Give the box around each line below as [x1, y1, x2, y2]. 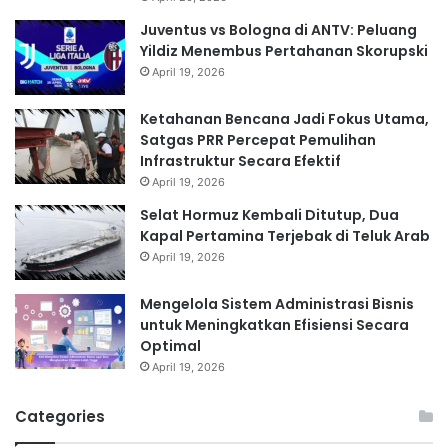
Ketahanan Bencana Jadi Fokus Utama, [140, 109, 429, 130]
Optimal [140, 336, 201, 357]
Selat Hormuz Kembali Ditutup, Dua [140, 205, 399, 226]
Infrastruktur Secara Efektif [140, 151, 341, 172]
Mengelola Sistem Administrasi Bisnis [140, 294, 414, 315]
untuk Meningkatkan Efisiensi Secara [140, 315, 409, 336]
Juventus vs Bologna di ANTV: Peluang [140, 20, 417, 41]
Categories [15, 406, 105, 428]
